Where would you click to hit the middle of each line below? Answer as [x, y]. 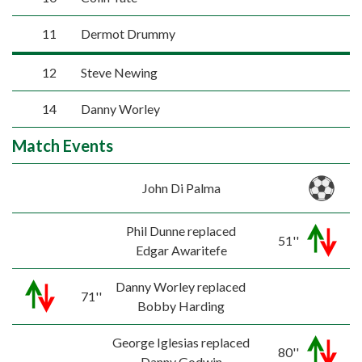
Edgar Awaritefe [181, 250]
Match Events [63, 145]
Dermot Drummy [128, 34]
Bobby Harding [181, 305]
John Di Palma [181, 187]
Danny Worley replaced [181, 286]
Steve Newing [119, 72]
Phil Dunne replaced [181, 230]
